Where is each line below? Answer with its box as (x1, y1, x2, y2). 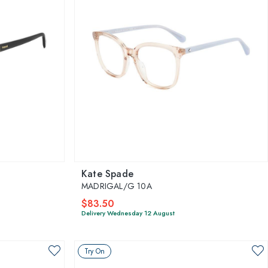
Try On (84, 245, 105, 257)
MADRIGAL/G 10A (81, 179, 152, 192)
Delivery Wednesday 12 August (81, 208, 175, 218)
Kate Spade (81, 166, 133, 181)
